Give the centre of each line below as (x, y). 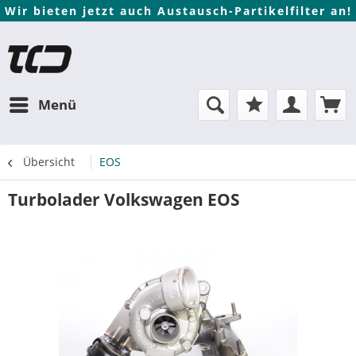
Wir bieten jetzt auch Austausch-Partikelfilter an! (178, 11)
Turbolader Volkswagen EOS (124, 199)
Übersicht (49, 162)
